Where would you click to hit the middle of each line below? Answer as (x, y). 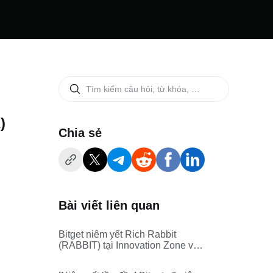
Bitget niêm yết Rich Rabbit (117, 234)
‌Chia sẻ (80, 133)
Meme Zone (84, 256)
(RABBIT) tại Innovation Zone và (129, 245)
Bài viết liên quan (109, 205)
